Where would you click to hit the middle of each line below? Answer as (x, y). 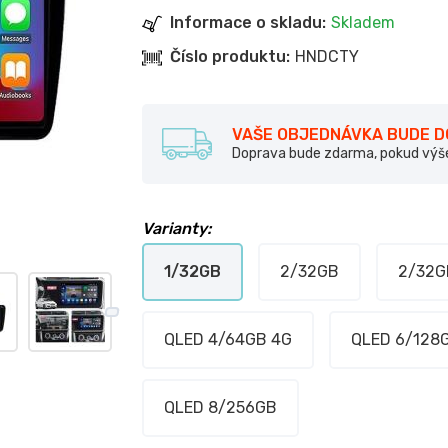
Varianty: (176, 228)
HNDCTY (326, 56)
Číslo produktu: (229, 56)
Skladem (362, 22)
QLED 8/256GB (220, 407)
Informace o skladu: (247, 22)
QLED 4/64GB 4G (227, 339)
